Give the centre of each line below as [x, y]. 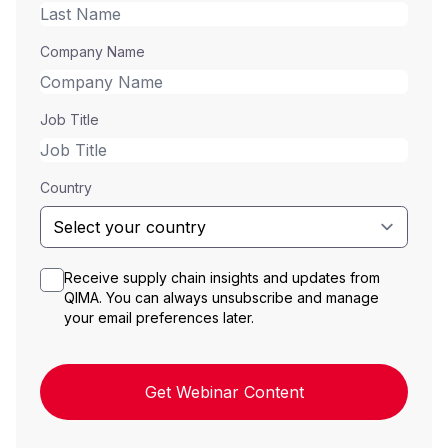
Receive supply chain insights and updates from [222, 278]
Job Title [69, 120]
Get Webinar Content [224, 392]
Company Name [92, 52]
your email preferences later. [159, 318]
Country [66, 188]
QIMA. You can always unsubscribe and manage [221, 298]
